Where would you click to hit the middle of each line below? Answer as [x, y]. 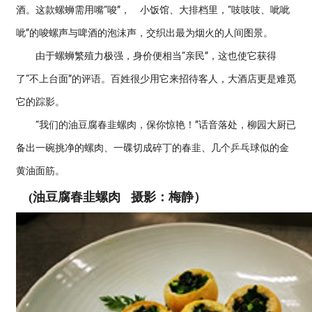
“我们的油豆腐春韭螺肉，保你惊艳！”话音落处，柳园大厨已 [156, 125]
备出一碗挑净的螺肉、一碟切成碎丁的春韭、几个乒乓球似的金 [153, 148]
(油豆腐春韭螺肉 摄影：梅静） [111, 197]
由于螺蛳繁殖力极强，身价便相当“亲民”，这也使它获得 [146, 56]
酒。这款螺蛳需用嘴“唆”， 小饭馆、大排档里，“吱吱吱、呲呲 [153, 10]
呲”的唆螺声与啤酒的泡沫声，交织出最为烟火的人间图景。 [145, 33]
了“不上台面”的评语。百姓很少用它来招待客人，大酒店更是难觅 [156, 79]
